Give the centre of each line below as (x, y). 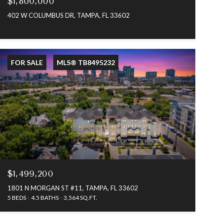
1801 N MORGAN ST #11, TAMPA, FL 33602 (73, 188)
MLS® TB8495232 (86, 63)
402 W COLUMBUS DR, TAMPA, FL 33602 (68, 16)
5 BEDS (17, 197)
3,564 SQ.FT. (80, 197)
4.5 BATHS (45, 197)
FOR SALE (27, 63)
